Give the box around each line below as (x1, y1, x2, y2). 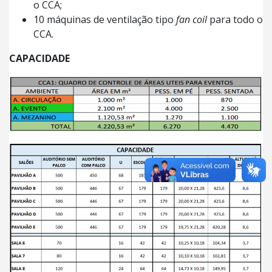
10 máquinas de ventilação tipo (33, 13, 176, 27)
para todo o (207, 13, 263, 27)
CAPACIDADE (9, 52, 70, 66)
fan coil (176, 13, 207, 27)
